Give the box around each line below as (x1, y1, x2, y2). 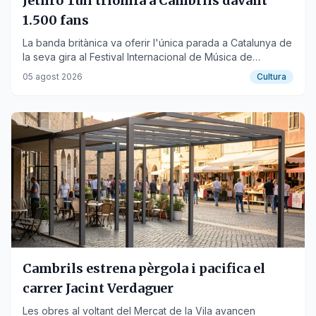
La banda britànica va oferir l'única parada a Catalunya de (23, 37, 292, 49)
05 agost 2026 (23, 71, 83, 82)
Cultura (257, 71, 286, 82)
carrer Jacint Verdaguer (23, 280, 174, 296)
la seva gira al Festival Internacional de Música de (23, 51, 253, 63)
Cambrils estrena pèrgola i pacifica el (23, 260, 265, 276)
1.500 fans (23, 12, 89, 28)
